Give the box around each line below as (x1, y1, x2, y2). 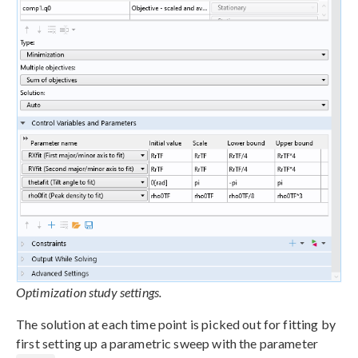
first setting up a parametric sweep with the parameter (16, 336, 319, 352)
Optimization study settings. (16, 284, 162, 300)
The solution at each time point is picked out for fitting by (16, 316, 336, 332)
